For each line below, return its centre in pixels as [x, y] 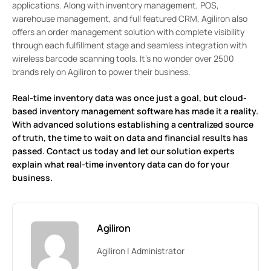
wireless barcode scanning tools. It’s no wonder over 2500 [123, 59]
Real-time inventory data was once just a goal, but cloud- [129, 98]
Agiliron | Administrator [141, 251]
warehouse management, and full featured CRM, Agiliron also [130, 19]
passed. [28, 151]
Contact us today [83, 151]
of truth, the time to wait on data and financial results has [130, 138]
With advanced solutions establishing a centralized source [133, 125]
